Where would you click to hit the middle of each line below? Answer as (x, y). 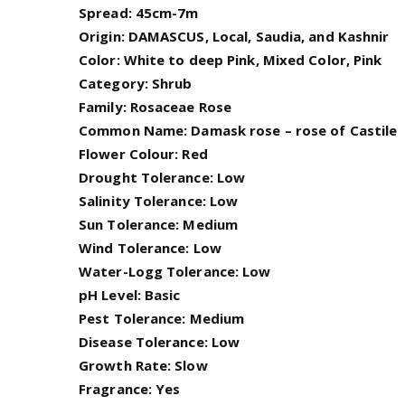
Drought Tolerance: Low (162, 177)
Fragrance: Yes (130, 389)
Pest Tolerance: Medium (162, 318)
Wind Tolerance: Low (150, 248)
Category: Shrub (136, 83)
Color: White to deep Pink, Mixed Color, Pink (231, 60)
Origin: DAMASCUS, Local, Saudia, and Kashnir (234, 36)
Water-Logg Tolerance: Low (175, 271)
